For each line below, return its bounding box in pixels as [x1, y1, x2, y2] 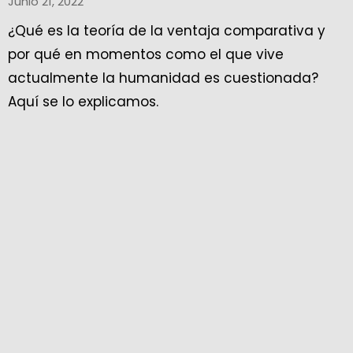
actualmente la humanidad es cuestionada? [8, 69, 318, 87]
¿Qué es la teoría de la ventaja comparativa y [8, 21, 325, 40]
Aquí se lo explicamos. [8, 92, 158, 111]
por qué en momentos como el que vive [8, 45, 284, 64]
